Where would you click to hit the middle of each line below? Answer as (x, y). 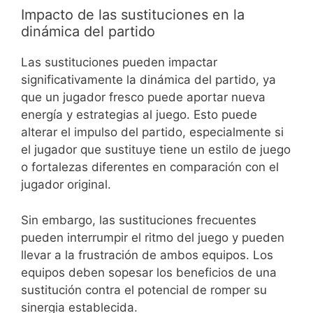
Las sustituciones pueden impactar (119, 63)
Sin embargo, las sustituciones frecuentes (139, 220)
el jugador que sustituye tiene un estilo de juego (156, 150)
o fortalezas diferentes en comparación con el (150, 167)
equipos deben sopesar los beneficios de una (149, 272)
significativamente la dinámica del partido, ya (148, 80)
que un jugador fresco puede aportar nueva (143, 97)
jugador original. (66, 185)
